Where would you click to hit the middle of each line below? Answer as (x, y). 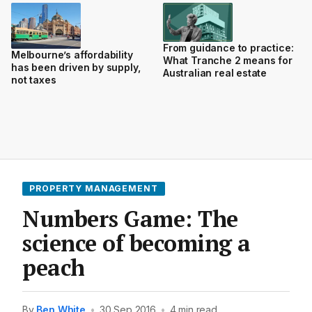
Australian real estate (215, 72)
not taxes (34, 80)
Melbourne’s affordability (72, 55)
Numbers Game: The (130, 219)
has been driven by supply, (76, 68)
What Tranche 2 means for (228, 60)
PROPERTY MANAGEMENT (94, 189)
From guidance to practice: (228, 47)
